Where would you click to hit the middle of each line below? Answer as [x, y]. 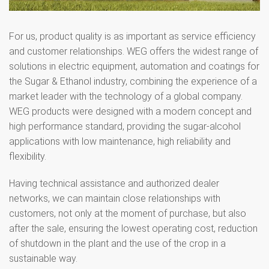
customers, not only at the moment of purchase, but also [128, 213]
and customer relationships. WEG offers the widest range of [134, 51]
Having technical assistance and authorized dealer [114, 183]
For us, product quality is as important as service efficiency [132, 36]
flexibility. [28, 156]
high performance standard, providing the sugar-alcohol [125, 126]
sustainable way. [43, 258]
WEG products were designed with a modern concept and [130, 111]
